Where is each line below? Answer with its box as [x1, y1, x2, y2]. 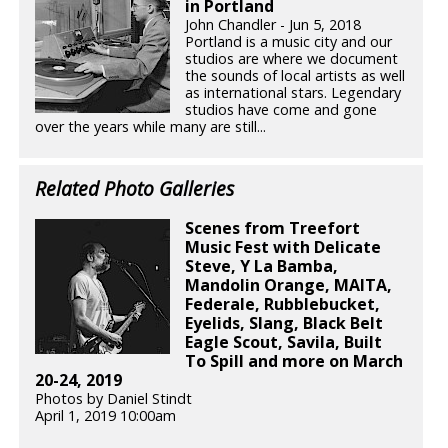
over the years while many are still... [35, 117, 267, 137]
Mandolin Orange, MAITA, [185, 273, 393, 296]
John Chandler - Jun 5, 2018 [185, 15, 362, 35]
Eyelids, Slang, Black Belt [185, 311, 384, 334]
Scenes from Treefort [185, 216, 361, 239]
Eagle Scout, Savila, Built [185, 330, 383, 353]
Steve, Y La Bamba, [185, 254, 339, 277]
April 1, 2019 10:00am [35, 405, 177, 425]
